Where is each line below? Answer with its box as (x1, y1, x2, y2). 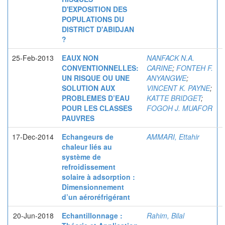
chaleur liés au (62, 142, 112, 152)
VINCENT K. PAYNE (147, 83, 210, 93)
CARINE (147, 63, 172, 73)
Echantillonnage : (62, 210, 123, 220)
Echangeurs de (62, 132, 114, 142)
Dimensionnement (62, 182, 124, 192)
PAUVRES (62, 113, 94, 123)
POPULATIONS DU (62, 14, 124, 24)
